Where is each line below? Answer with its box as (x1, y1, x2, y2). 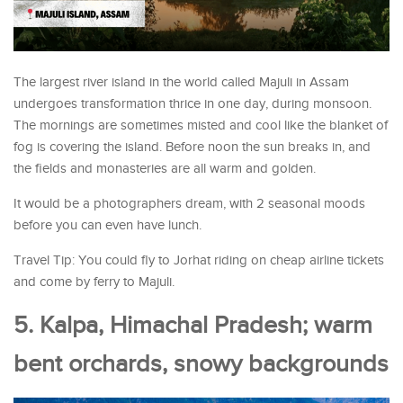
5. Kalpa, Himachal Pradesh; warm (13, 311, 372, 341)
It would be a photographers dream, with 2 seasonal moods (13, 196, 365, 212)
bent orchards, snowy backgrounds (13, 350, 389, 380)
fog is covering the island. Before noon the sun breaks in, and (13, 139, 371, 156)
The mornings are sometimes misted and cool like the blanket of (13, 118, 388, 134)
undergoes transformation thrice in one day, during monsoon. (13, 96, 372, 112)
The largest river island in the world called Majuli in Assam (13, 75, 349, 91)
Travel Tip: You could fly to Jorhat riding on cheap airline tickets (13, 253, 384, 269)
